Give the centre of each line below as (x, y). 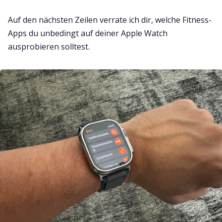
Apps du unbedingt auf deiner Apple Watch (88, 33)
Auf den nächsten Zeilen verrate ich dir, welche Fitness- (110, 20)
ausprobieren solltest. (49, 47)
